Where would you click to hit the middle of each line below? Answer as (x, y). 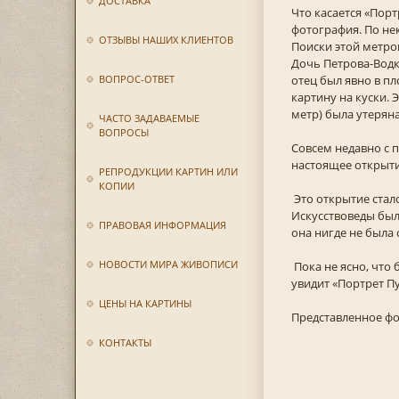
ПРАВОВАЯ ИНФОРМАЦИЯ (162, 225)
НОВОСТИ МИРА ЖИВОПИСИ (168, 264)
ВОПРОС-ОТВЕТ (136, 79)
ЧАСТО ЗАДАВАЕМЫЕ (149, 118)
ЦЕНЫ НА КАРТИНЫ (145, 303)
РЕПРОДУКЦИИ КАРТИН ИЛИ (168, 171)
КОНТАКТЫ (125, 342)
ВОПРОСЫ (123, 132)
